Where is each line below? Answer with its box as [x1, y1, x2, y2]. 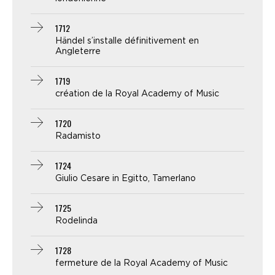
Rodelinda [55, 217, 98, 226]
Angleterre [55, 47, 101, 56]
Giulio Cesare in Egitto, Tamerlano [55, 174, 196, 184]
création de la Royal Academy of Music [55, 90, 219, 99]
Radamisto [55, 132, 101, 141]
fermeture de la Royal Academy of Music [55, 259, 228, 268]
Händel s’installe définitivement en [55, 37, 199, 46]
